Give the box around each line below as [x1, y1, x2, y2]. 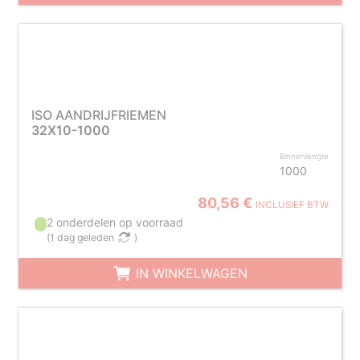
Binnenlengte [280, 152, 329, 161]
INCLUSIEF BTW [256, 199, 329, 211]
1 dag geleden [50, 231, 115, 243]
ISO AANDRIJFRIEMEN [31, 107, 166, 123]
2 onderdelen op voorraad [47, 215, 184, 229]
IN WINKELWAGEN [131, 265, 247, 281]
